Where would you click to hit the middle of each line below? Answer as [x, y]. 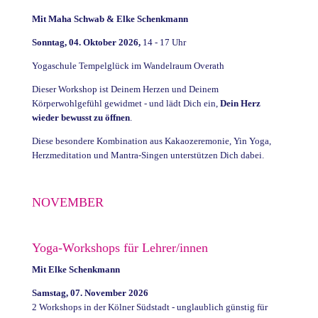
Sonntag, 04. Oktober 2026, [86, 42]
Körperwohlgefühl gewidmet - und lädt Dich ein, [126, 103]
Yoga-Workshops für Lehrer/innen [120, 247]
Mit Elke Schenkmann [76, 269]
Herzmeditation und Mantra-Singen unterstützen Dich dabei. [148, 155]
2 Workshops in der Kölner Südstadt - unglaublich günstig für [149, 307]
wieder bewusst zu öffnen [81, 117]
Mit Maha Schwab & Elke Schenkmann [110, 18]
